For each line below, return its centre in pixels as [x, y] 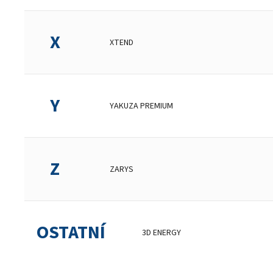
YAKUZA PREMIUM [141, 106]
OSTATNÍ [71, 232]
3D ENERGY [161, 232]
